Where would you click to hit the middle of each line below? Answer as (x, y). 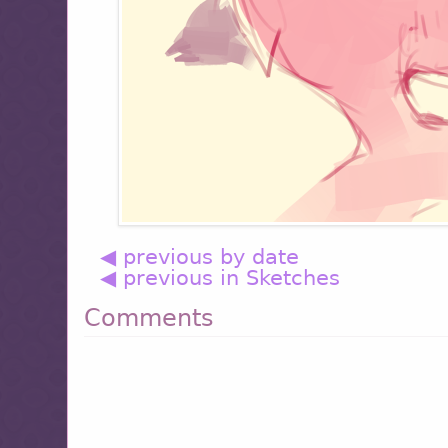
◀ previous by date (200, 256)
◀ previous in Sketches (220, 277)
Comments (149, 318)
